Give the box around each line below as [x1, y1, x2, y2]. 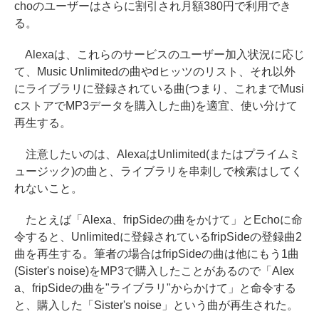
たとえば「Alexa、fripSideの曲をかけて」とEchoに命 [14, 214, 303, 226]
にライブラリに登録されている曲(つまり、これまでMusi [14, 83, 304, 95]
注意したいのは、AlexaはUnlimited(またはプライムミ [14, 148, 300, 160]
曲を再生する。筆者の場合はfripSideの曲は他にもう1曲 [14, 248, 299, 260]
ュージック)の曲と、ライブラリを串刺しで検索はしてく [14, 165, 303, 177]
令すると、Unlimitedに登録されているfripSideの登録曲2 [14, 231, 302, 243]
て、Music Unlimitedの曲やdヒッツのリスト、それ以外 [14, 66, 296, 78]
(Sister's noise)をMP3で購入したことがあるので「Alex [14, 265, 295, 277]
